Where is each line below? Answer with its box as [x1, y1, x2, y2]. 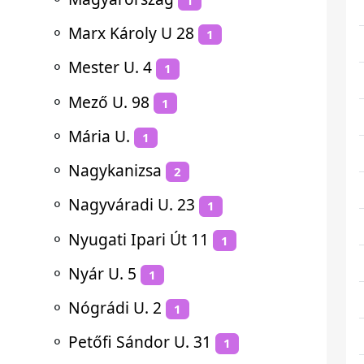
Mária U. [68, 124, 130, 147]
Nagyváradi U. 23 [68, 193, 195, 216]
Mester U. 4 [68, 56, 152, 79]
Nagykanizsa [68, 159, 162, 181]
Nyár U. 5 [68, 262, 136, 284]
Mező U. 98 [68, 90, 149, 113]
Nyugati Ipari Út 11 [68, 227, 209, 250]
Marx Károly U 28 [68, 22, 194, 44]
